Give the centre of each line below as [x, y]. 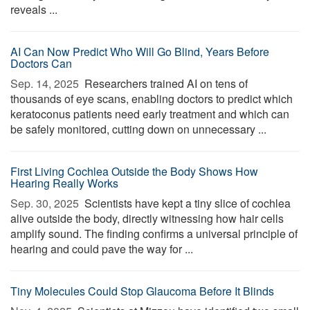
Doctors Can [41, 63]
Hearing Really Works [64, 183]
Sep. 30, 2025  [46, 203]
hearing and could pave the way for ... [102, 249]
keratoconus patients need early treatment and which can [150, 114]
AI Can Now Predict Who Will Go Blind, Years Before [140, 52]
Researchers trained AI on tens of [165, 83]
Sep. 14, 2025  [46, 83]
